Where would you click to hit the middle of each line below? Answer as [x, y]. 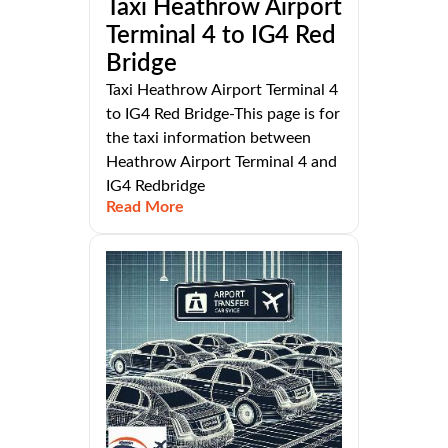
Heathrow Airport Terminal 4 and [221, 162]
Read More [145, 207]
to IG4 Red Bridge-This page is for [223, 114]
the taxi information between [208, 138]
